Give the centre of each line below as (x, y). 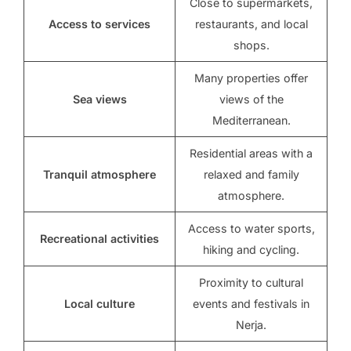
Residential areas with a (251, 154)
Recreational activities (100, 239)
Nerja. (251, 325)
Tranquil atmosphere (100, 175)
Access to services (100, 24)
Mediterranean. (251, 121)
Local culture (100, 304)
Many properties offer (251, 78)
